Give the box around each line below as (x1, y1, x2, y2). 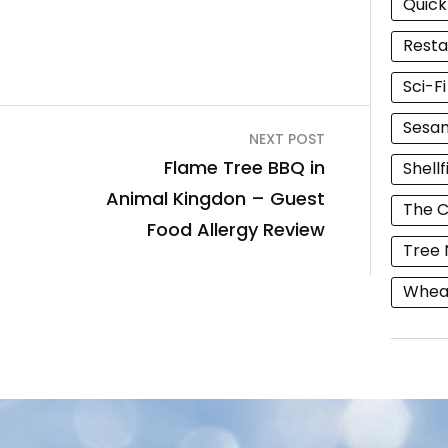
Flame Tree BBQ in (164, 155, 326, 181)
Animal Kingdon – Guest (106, 186, 326, 212)
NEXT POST (249, 129, 326, 150)
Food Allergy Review (147, 217, 326, 243)
